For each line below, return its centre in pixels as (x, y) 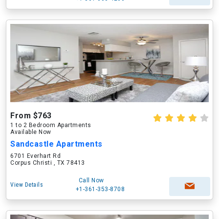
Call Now (91, 180)
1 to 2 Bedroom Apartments (51, 125)
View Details (27, 185)
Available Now (31, 132)
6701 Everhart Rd (35, 156)
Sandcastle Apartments (56, 144)
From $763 (31, 116)
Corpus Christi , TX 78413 (48, 163)
